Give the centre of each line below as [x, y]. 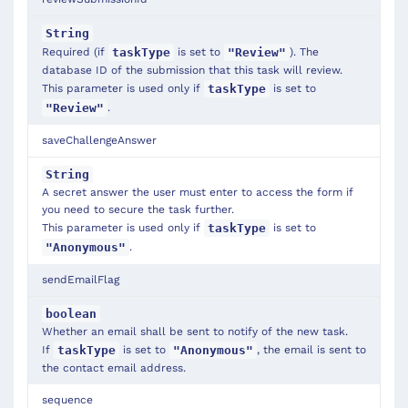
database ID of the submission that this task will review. [192, 71]
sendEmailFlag [81, 280]
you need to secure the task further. [138, 210]
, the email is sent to [311, 349]
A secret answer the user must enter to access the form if [198, 193]
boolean [71, 314]
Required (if [75, 51]
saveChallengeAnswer [99, 141]
